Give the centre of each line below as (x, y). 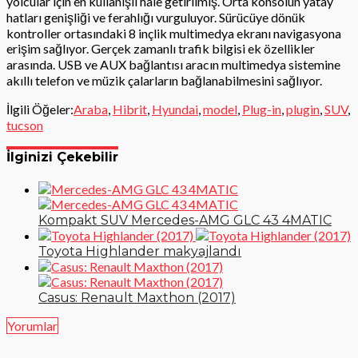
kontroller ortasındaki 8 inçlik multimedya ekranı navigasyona (174, 33)
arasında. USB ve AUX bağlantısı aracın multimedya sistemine (173, 64)
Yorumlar (32, 326)
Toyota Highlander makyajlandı (140, 252)
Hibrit (130, 109)
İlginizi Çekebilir (62, 157)
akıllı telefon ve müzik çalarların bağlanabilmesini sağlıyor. (164, 80)
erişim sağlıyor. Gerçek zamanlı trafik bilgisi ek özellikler (161, 48)
